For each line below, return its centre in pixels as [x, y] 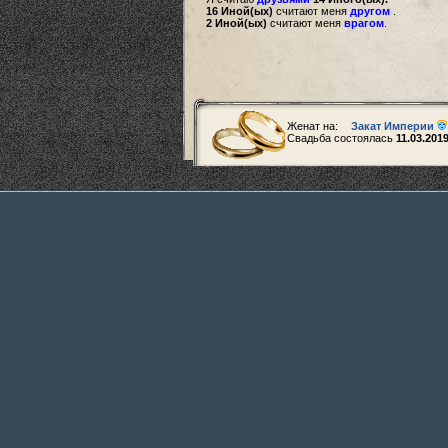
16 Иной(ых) [239, 11]
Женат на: [314, 126]
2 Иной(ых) [236, 23]
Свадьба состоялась [341, 138]
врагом [364, 23]
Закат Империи [392, 126]
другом [370, 11]
